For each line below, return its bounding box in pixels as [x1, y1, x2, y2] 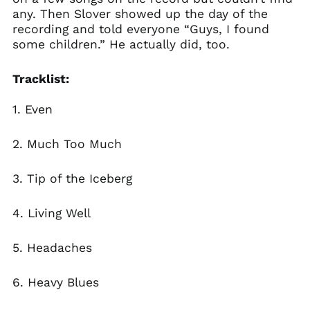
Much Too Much [26, 137, 122, 151]
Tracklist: [12, 72, 69, 86]
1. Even [12, 102, 53, 116]
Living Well [23, 206, 91, 220]
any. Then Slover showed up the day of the [12, 7, 268, 21]
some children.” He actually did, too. [12, 37, 230, 51]
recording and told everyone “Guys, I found [12, 22, 269, 36]
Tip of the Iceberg [22, 172, 132, 185]
